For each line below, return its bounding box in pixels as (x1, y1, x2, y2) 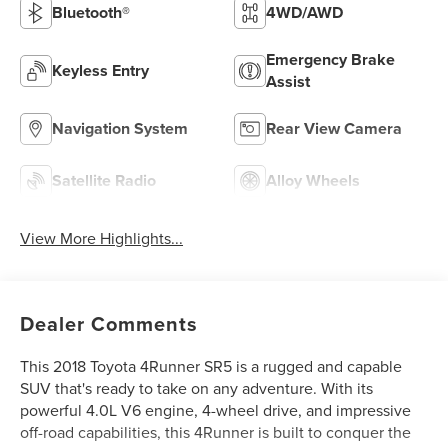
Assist (266, 70, 310, 94)
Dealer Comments (20, 309, 199, 339)
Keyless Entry (52, 59, 150, 83)
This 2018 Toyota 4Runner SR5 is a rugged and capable (20, 355, 403, 378)
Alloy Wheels (266, 169, 360, 193)
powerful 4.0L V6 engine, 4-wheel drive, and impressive (20, 399, 412, 422)
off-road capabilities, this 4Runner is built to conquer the (20, 421, 412, 444)
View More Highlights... (20, 227, 184, 250)
